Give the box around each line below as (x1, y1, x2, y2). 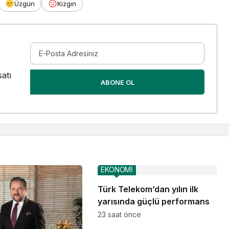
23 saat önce (97, 210, 141, 219)
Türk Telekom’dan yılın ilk (97, 184, 198, 194)
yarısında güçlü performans (97, 196, 210, 207)
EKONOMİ (100, 165, 133, 174)
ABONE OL (100, 78, 134, 87)
